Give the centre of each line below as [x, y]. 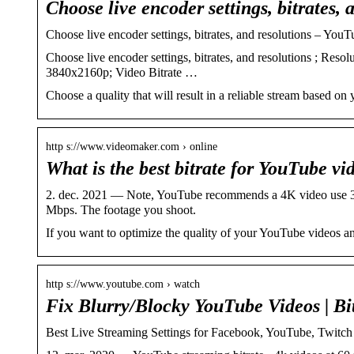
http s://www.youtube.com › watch [123, 284]
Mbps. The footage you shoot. [121, 209]
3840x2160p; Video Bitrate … [122, 72]
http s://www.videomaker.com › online [132, 146]
